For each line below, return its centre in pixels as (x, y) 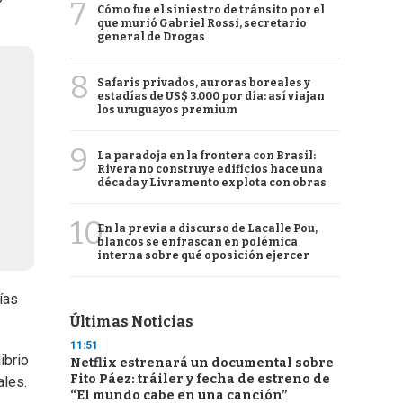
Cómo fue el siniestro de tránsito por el (211, 10)
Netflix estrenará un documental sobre (202, 363)
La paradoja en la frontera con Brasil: (206, 156)
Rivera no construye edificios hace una (210, 169)
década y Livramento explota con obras (212, 183)
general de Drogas (151, 37)
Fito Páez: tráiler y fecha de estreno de (200, 379)
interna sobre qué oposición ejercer (203, 255)
